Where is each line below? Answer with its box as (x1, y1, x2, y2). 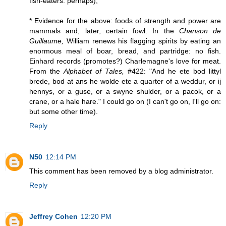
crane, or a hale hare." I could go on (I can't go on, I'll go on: (29, 97, 221, 105)
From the (29, 67, 64, 75)
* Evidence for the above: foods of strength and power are (29, 16, 221, 25)
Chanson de (179, 26, 221, 35)
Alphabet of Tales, (64, 67, 124, 75)
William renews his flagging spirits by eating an (64, 36, 221, 45)
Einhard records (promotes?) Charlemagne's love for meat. (29, 56, 221, 65)
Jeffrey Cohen (29, 212, 78, 220)
